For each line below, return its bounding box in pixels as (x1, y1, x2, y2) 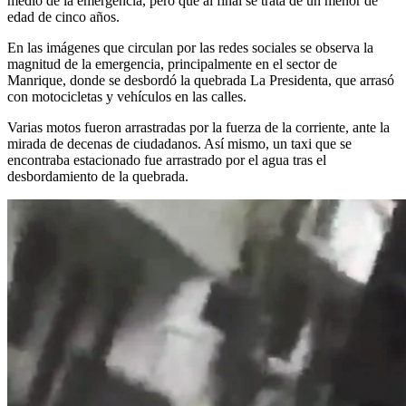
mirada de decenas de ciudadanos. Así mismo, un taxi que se (7, 135, 352, 151)
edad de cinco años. (7, 8, 120, 24)
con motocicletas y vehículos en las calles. (7, 88, 246, 104)
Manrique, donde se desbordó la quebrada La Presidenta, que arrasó (7, 72, 394, 88)
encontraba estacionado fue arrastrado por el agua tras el (7, 151, 326, 168)
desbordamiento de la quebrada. (7, 168, 188, 184)
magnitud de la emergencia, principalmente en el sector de (7, 55, 337, 72)
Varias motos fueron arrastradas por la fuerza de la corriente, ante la (7, 119, 390, 135)
